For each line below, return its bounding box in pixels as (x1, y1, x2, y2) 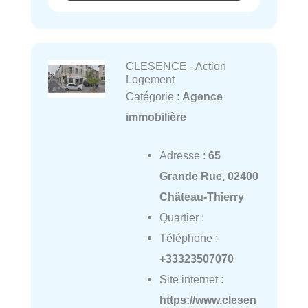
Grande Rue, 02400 (159, 169, 258, 182)
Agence (181, 89, 223, 102)
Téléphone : (159, 231, 218, 244)
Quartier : (159, 210, 204, 223)
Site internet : (159, 272, 223, 285)
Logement (125, 72, 175, 85)
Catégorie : (125, 89, 182, 102)
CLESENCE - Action (125, 59, 226, 72)
